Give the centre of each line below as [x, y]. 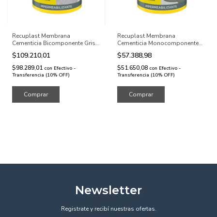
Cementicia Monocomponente [158, 43]
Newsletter [108, 190]
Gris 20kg [130, 50]
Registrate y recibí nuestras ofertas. [108, 209]
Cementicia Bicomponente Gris [54, 43]
